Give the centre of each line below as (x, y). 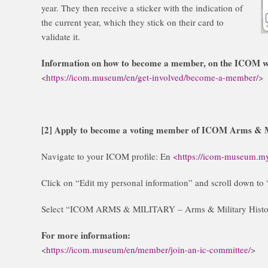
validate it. (61, 37)
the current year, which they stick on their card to (133, 22)
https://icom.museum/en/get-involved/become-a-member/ (152, 77)
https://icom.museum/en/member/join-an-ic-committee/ (148, 250)
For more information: (86, 235)
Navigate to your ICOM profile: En (107, 156)
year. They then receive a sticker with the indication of (142, 8)
